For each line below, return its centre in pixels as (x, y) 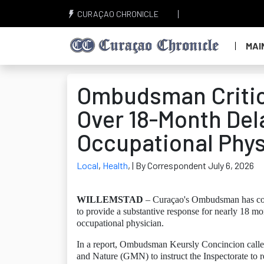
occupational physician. (120, 223)
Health (115, 165)
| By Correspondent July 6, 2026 (193, 165)
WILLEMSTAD (110, 199)
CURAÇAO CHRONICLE (117, 14)
